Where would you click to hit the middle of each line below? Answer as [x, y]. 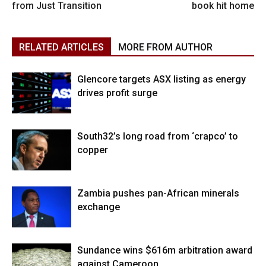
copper [93, 150]
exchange [99, 207]
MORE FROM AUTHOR [165, 47]
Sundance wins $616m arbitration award [165, 251]
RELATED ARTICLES [61, 47]
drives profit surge [117, 93]
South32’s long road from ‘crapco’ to [158, 137]
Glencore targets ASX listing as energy [161, 80]
